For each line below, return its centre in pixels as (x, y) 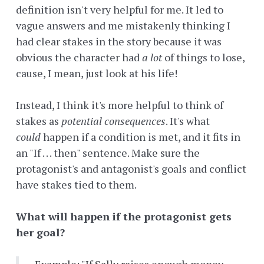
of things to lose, (203, 57)
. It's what (188, 121)
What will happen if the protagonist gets (124, 217)
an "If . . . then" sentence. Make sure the (108, 153)
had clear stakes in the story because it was (119, 42)
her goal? (40, 232)
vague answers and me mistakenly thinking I (123, 26)
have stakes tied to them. (76, 185)
